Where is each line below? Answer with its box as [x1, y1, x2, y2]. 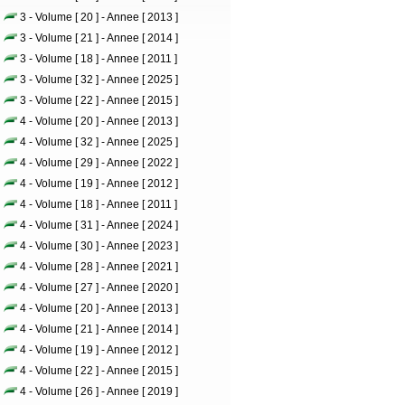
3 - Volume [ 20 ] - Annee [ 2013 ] [20, 11, 178, 24]
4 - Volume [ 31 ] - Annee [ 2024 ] [20, 219, 178, 231]
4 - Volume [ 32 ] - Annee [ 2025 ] [20, 136, 178, 148]
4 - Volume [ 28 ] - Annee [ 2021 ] [20, 260, 178, 273]
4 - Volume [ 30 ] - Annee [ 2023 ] [20, 240, 178, 252]
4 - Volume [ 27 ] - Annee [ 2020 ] [20, 281, 178, 294]
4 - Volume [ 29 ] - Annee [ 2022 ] [20, 156, 178, 169]
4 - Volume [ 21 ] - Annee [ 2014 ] [20, 323, 178, 335]
